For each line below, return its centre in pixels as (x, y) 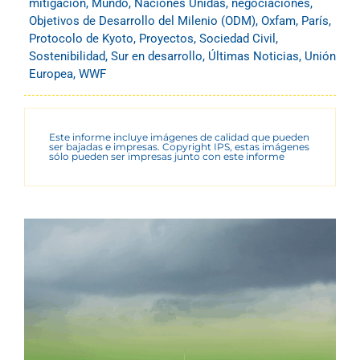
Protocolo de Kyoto (81, 39)
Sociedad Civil (237, 39)
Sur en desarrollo (157, 57)
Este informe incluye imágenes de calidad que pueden (179, 137)
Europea (51, 74)
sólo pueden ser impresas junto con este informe (167, 157)
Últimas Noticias (254, 57)
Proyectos (166, 39)
